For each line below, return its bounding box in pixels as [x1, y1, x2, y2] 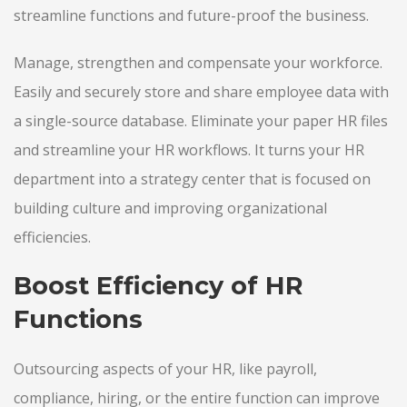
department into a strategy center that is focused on [14, 168, 371, 189]
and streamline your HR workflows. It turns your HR [14, 139, 364, 160]
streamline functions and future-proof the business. [14, 5, 369, 26]
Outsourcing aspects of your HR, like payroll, [14, 358, 317, 379]
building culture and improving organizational [14, 197, 327, 218]
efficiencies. [14, 226, 91, 247]
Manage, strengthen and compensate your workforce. [14, 52, 382, 73]
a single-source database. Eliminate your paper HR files [14, 110, 388, 131]
